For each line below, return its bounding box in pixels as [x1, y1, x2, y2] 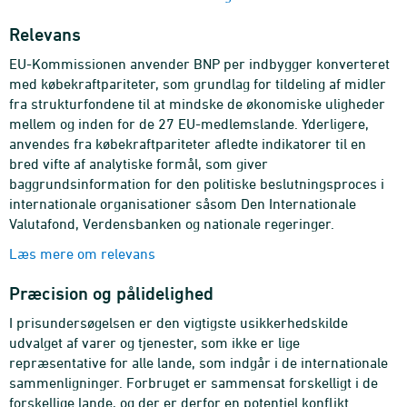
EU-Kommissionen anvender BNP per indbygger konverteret [9, 55, 390, 72]
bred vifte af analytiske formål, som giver [9, 155, 268, 172]
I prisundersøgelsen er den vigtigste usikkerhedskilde [9, 314, 348, 331]
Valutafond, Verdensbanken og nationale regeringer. [9, 215, 334, 232]
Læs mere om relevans [9, 245, 155, 262]
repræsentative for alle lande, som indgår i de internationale [9, 354, 388, 371]
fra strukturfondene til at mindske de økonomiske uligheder [9, 95, 385, 112]
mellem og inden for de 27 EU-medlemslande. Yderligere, [9, 115, 369, 132]
